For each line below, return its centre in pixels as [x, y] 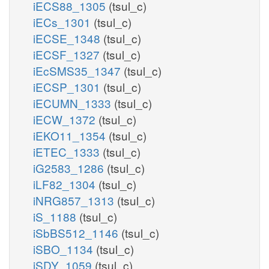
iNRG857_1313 [75, 200]
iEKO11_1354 [71, 135]
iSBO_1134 [65, 249]
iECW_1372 [66, 119]
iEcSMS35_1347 [78, 70]
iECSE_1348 [68, 38]
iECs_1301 [63, 22]
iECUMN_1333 [74, 103]
